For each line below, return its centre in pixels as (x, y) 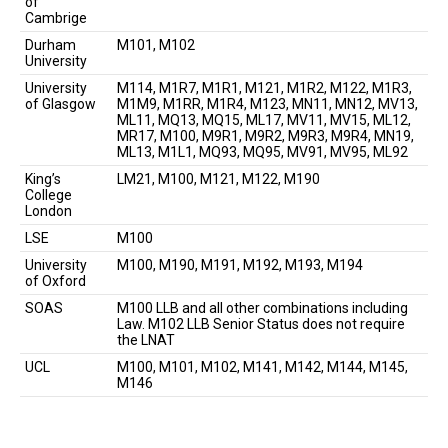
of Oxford (55, 280)
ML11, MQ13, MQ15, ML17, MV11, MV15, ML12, (264, 119)
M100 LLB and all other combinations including (262, 307)
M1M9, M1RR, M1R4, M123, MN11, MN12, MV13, (267, 103)
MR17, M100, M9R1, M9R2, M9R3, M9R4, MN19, (265, 135)
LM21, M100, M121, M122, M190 (218, 178)
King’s (43, 178)
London (48, 210)
